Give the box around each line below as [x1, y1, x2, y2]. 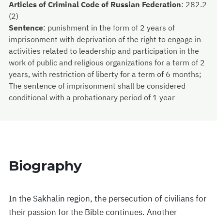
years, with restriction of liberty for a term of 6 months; [9, 69, 201, 79]
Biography [9, 157, 82, 174]
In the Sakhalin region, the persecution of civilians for [9, 193, 206, 204]
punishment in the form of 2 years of [47, 23, 175, 33]
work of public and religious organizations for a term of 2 [9, 58, 205, 68]
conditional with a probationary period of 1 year [9, 93, 175, 103]
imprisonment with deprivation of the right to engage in [9, 34, 201, 45]
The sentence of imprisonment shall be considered [9, 81, 186, 91]
